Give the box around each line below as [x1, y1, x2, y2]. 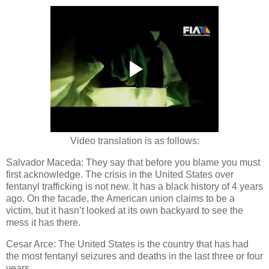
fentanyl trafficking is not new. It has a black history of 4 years [6, 181, 263, 192]
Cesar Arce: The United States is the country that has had [6, 238, 249, 249]
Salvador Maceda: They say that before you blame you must [6, 157, 260, 168]
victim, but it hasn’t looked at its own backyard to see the [6, 205, 243, 216]
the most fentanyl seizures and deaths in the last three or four [6, 250, 263, 261]
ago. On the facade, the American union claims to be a [6, 193, 235, 204]
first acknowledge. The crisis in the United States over [6, 169, 234, 180]
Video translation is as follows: [70, 136, 199, 147]
